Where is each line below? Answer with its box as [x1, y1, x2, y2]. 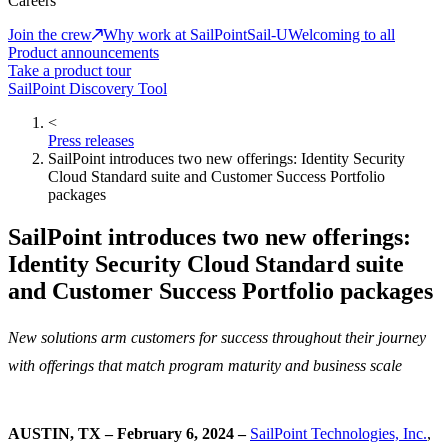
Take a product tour [8, 61, 131, 79]
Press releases [48, 131, 134, 149]
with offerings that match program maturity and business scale [8, 357, 402, 375]
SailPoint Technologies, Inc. [250, 425, 427, 443]
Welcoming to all [288, 25, 395, 43]
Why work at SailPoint [103, 25, 247, 43]
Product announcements [8, 43, 159, 61]
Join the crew [8, 25, 92, 43]
